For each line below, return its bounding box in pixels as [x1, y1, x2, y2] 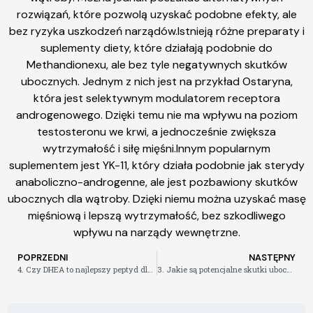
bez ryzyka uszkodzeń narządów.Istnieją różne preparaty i [8, 23, 305, 38]
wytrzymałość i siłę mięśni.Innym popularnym [43, 140, 270, 156]
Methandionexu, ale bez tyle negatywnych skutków [26, 57, 287, 72]
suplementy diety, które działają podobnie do [41, 40, 272, 55]
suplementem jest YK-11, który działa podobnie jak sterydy [8, 157, 305, 173]
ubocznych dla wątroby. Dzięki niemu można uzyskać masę [7, 191, 306, 206]
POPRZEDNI [17, 251, 68, 263]
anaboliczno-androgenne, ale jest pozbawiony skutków [15, 174, 298, 189]
